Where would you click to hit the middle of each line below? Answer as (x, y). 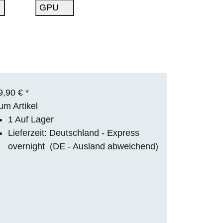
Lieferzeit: (29, 133)
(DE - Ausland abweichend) (104, 146)
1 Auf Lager (31, 119)
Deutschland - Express (94, 133)
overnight (29, 146)
